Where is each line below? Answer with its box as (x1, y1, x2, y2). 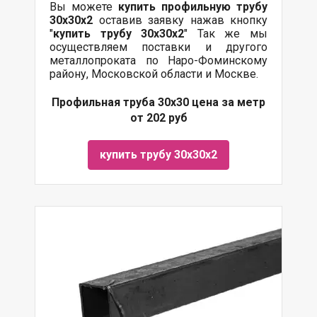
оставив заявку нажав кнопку (93, 13, 267, 27)
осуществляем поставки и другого (50, 40, 267, 54)
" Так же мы (184, 27, 268, 40)
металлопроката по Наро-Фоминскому (50, 54, 267, 67)
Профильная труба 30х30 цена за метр (52, 96, 265, 109)
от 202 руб (129, 111, 188, 125)
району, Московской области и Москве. (50, 67, 258, 81)
